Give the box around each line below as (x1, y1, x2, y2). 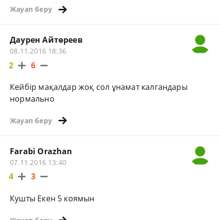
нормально (10, 93, 55, 105)
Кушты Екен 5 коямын (10, 193, 95, 204)
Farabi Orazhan (10, 146, 73, 157)
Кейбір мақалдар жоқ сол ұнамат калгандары (10, 82, 188, 93)
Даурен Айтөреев (10, 34, 82, 46)
